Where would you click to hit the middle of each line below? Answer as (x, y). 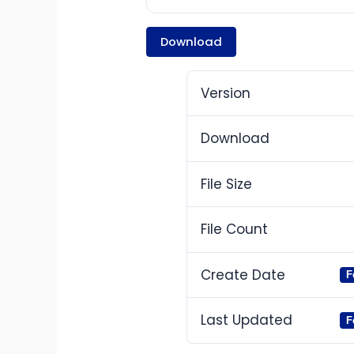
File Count (235, 230)
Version (226, 93)
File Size (227, 184)
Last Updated (247, 320)
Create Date (243, 275)
